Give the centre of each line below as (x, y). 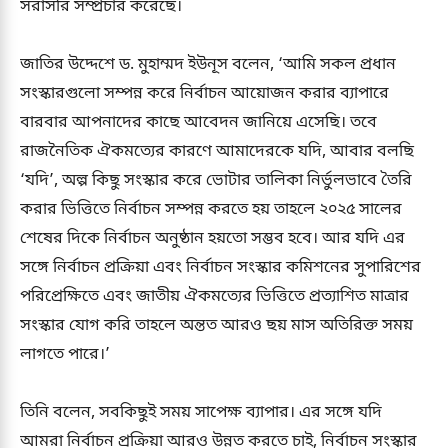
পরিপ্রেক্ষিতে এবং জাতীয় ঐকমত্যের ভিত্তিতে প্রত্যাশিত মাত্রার (214, 296)
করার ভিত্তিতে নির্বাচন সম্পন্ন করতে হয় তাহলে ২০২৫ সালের (211, 209)
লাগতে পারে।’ (65, 354)
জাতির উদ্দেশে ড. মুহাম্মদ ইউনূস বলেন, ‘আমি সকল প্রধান (208, 64)
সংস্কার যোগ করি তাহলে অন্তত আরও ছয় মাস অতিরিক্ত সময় (216, 325)
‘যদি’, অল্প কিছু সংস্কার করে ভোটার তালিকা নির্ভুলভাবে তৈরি (216, 180)
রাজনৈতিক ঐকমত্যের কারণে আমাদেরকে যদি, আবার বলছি (217, 151)
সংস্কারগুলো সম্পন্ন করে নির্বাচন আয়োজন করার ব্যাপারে (204, 93)
